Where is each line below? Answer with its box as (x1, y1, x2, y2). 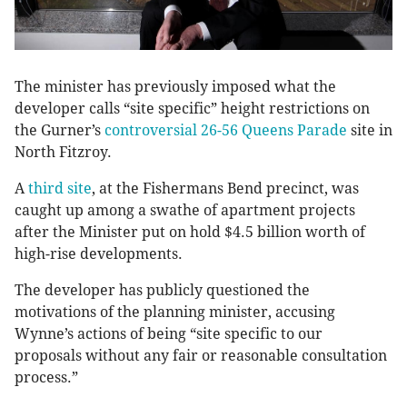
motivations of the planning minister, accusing (15, 303, 335, 322)
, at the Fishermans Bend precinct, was (92, 180, 359, 198)
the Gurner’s (15, 122, 104, 140)
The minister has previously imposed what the (15, 78, 336, 96)
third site (28, 180, 92, 198)
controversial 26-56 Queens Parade (104, 122, 347, 140)
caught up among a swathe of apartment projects (15, 202, 355, 220)
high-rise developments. (15, 245, 183, 263)
